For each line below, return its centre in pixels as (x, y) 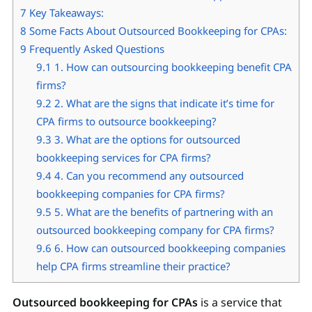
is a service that (240, 302)
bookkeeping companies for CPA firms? (130, 193)
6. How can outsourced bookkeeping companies (168, 248)
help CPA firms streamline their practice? (133, 266)
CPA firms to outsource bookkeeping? (126, 121)
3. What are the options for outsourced (146, 139)
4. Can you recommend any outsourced (147, 175)
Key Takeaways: (65, 12)
